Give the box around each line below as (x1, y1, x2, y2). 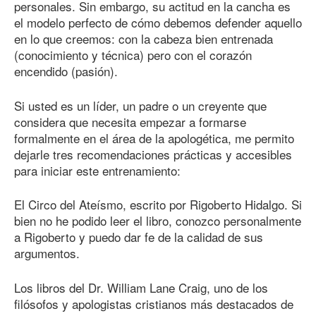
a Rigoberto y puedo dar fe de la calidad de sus (14, 228, 263, 246)
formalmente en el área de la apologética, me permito (14, 128, 294, 147)
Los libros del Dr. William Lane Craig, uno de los (14, 278, 268, 296)
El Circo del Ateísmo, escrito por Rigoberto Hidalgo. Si (14, 195, 302, 214)
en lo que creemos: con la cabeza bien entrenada (14, 30, 273, 48)
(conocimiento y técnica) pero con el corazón (14, 46, 252, 64)
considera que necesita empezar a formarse (14, 112, 246, 130)
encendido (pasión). (14, 62, 118, 80)
